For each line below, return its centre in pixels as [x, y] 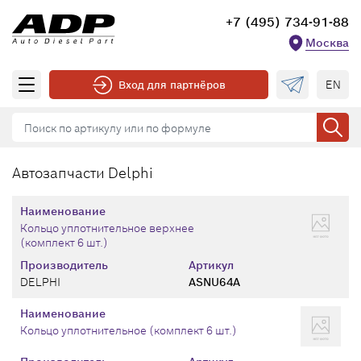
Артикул [211, 265]
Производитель [64, 265]
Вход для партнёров [172, 85]
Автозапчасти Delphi [83, 173]
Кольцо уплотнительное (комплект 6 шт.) [129, 330]
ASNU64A [214, 282]
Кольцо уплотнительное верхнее [107, 228]
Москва [327, 42]
